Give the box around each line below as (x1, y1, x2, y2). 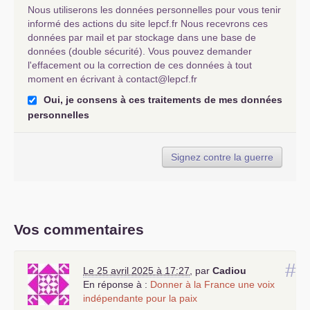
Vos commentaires (14, 221, 144, 238)
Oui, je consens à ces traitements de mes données (44, 94, 282, 105)
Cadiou (212, 265, 246, 277)
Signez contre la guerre (171, 152, 273, 163)
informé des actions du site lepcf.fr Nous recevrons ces (28, 18, 268, 29)
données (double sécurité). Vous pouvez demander (28, 46, 252, 57)
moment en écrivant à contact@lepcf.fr (28, 73, 197, 84)
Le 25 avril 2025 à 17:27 (83, 265, 190, 277)
